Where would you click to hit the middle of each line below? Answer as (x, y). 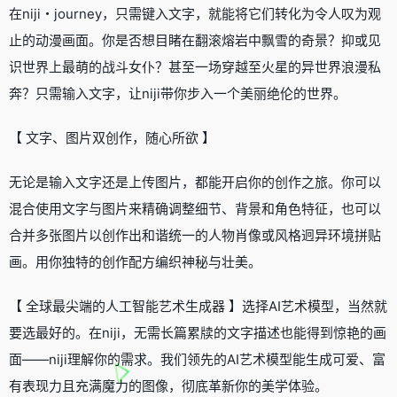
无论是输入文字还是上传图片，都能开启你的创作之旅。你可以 (195, 182)
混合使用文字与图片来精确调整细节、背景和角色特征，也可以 (195, 208)
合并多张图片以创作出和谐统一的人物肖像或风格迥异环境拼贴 (195, 235)
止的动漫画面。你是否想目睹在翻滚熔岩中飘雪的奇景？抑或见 (195, 40)
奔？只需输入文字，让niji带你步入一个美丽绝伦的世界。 (178, 93)
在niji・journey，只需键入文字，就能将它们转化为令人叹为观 (195, 13)
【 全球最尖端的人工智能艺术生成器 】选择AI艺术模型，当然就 (198, 306)
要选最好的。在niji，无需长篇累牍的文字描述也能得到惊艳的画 (198, 332)
